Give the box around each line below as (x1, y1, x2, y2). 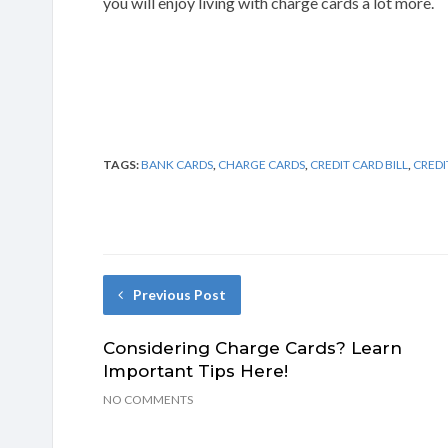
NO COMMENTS (103, 391, 193, 407)
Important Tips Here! (103, 360, 288, 381)
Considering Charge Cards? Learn (103, 337, 402, 358)
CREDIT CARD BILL (310, 156, 408, 172)
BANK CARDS (141, 156, 213, 172)
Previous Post (133, 285, 226, 303)
